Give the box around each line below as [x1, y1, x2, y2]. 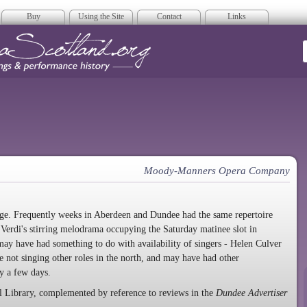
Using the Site [78, 12, 124, 21]
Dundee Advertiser [216, 288, 287, 299]
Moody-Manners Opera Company [144, 165, 290, 176]
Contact [156, 12, 182, 21]
